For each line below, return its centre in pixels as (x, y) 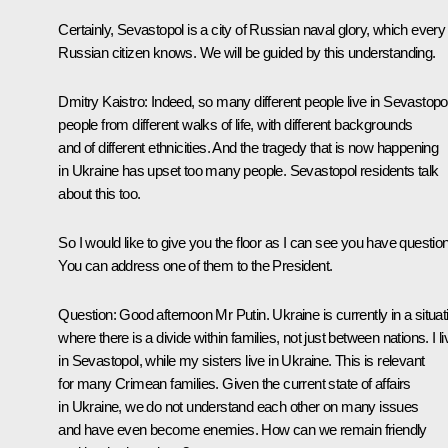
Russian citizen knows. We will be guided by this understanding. (247, 52)
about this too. (99, 193)
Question (85, 314)
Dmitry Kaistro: (103, 101)
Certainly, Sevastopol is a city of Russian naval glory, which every (252, 29)
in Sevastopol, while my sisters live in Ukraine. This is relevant (241, 360)
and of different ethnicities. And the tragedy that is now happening (248, 147)
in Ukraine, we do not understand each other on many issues (238, 406)
